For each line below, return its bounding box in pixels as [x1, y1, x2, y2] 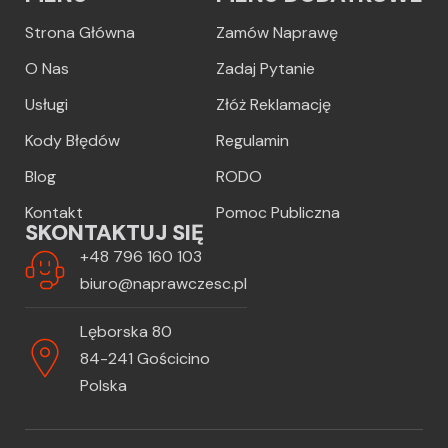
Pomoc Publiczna [216, 201, 340, 223]
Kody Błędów [25, 129, 120, 151]
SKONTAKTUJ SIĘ [25, 217, 204, 247]
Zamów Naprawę [216, 21, 338, 43]
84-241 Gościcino [80, 347, 210, 369]
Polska [80, 374, 127, 396]
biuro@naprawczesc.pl [80, 272, 247, 294]
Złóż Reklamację [216, 93, 331, 115]
